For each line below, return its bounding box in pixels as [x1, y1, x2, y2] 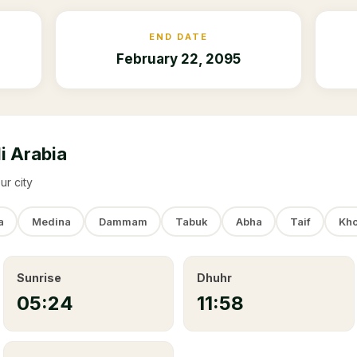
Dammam [98, 214, 147, 228]
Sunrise [16, 271, 61, 284]
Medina [31, 214, 71, 228]
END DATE [148, 31, 208, 42]
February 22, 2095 [116, 51, 241, 67]
